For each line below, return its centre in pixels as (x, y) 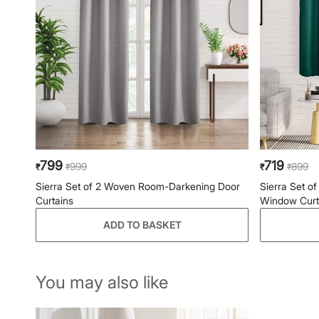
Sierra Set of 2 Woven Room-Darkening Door (138, 186)
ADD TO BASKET (142, 225)
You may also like (102, 282)
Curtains (54, 200)
